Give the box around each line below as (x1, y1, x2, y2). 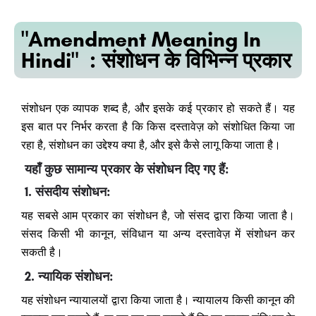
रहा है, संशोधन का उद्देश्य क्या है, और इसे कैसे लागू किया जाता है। (21, 138, 281, 152)
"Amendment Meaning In (21, 26, 261, 53)
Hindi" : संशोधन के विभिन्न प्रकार (21, 47, 291, 74)
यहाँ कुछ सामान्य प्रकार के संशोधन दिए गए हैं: (21, 162, 233, 178)
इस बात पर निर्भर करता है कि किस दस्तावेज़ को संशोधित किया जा (21, 120, 295, 134)
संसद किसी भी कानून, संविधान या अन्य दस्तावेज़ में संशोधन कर (21, 227, 295, 241)
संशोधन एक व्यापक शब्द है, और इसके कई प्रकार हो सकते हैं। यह (21, 102, 295, 116)
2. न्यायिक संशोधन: (21, 269, 117, 285)
